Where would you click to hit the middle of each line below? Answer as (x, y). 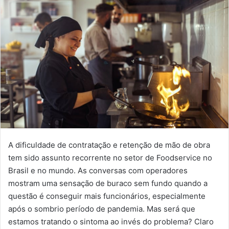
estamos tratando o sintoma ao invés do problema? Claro (111, 221)
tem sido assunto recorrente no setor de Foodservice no (110, 157)
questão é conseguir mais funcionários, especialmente (107, 196)
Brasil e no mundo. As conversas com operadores (98, 170)
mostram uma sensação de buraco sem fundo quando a (108, 183)
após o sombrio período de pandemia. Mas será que (102, 209)
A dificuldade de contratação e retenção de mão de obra (109, 145)
